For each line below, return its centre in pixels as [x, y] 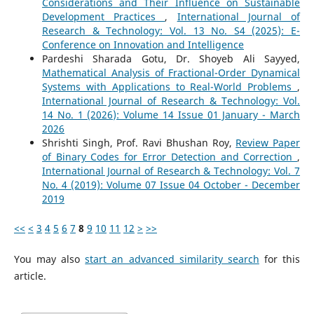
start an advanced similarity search [172, 259]
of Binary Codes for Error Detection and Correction [170, 156]
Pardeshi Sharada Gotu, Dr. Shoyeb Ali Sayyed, [171, 58]
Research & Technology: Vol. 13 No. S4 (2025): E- [171, 30]
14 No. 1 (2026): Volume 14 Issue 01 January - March [171, 114]
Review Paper [268, 142]
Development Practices [103, 16]
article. [30, 275]
